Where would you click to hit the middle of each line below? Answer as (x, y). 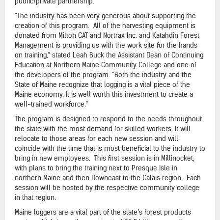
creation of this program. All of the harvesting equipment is (105, 25)
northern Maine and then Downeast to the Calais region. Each (108, 178)
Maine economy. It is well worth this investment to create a (104, 94)
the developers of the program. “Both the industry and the (103, 74)
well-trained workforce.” (51, 104)
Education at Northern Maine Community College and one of (106, 65)
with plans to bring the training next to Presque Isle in (96, 168)
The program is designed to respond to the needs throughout (108, 119)
